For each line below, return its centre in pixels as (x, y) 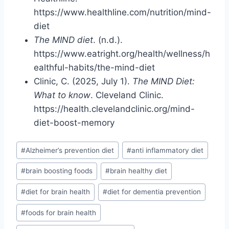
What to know (62, 95)
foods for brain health (61, 212)
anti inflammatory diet (168, 150)
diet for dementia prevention (154, 192)
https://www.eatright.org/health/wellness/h (122, 53)
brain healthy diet (139, 171)
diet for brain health (58, 192)
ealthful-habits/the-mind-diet (94, 67)
